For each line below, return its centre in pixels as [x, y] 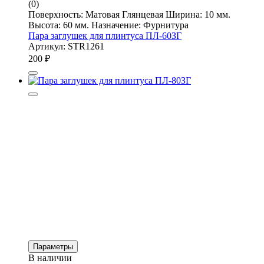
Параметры [53, 246]
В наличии [50, 258]
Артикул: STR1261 [66, 46]
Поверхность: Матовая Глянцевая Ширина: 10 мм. [129, 14]
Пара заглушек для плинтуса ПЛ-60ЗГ [105, 35]
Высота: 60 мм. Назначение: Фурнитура [108, 25]
